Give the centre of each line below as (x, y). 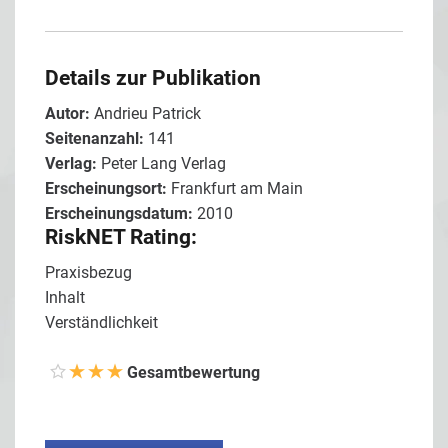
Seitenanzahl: (96, 138)
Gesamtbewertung (191, 372)
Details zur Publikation (153, 77)
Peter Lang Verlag (163, 163)
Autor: (69, 113)
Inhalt (65, 297)
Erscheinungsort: (108, 188)
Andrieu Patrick (147, 113)
